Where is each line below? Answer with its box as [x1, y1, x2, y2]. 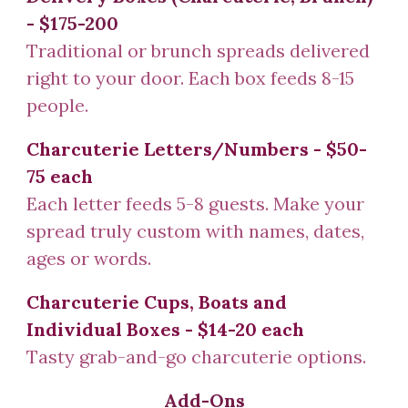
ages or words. [26, 247, 152, 270]
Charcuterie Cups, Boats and [26, 291, 288, 313]
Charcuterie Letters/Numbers [26, 138, 310, 160]
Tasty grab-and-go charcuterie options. [26, 345, 367, 368]
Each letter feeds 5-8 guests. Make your [26, 192, 365, 215]
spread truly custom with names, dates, [26, 219, 365, 242]
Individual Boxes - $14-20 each [26, 318, 305, 341]
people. [26, 94, 89, 117]
